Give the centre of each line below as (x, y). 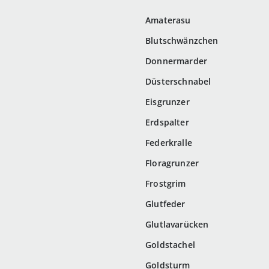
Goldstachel (170, 245)
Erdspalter (167, 122)
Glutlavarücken (177, 225)
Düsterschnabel (178, 82)
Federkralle (169, 143)
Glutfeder (165, 204)
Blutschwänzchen (182, 41)
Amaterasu (168, 20)
